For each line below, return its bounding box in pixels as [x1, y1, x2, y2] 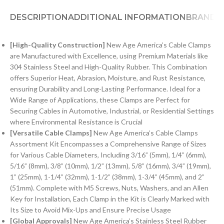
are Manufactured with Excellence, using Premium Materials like [10, 51, 208, 60]
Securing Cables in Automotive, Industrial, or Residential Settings [10, 106, 214, 115]
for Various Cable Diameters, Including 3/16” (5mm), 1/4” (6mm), [10, 150, 206, 159]
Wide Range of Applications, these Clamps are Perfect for [10, 95, 190, 104]
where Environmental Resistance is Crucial [10, 117, 142, 126]
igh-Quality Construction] [18, 40, 105, 49]
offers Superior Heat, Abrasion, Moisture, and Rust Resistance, [10, 73, 205, 82]
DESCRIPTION [10, 12, 68, 22]
